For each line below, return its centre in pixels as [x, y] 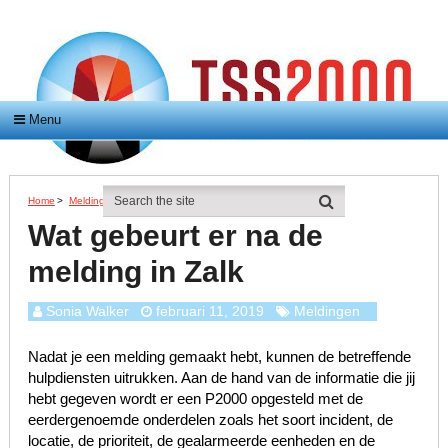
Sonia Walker [87, 311]
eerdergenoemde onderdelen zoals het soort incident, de [210, 420]
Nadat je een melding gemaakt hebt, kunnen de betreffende [219, 357]
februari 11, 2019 [209, 311]
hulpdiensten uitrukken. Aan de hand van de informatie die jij [221, 378]
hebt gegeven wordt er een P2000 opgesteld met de [195, 399]
